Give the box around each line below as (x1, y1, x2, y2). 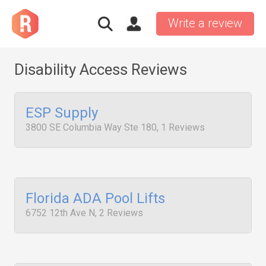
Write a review (168, 16, 242, 30)
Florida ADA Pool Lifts (26, 190, 165, 207)
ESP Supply (26, 104, 98, 121)
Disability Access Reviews (14, 61, 187, 78)
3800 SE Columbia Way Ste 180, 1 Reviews (26, 122, 205, 133)
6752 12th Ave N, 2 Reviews (26, 207, 143, 218)
